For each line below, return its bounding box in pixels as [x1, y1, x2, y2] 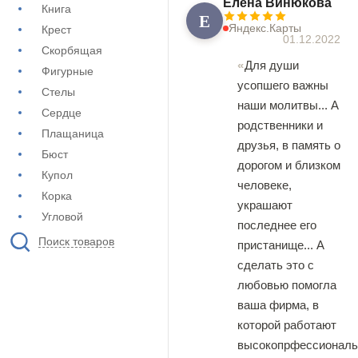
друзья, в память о [237, 138, 340, 152]
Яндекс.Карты [229, 22, 301, 34]
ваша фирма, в [237, 298, 319, 312]
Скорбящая [42, 44, 102, 57]
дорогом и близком [237, 158, 340, 172]
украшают [237, 198, 292, 212]
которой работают [237, 318, 336, 332]
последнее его [237, 218, 316, 232]
